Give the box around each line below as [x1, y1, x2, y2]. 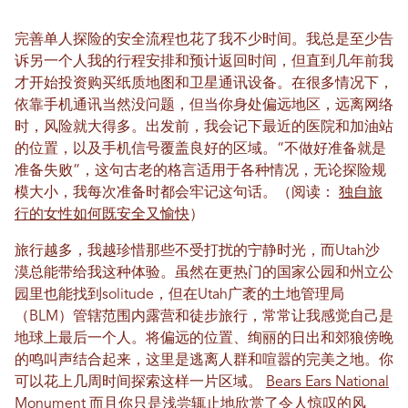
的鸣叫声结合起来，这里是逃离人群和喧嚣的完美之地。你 [15, 352, 393, 368]
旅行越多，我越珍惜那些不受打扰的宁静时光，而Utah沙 [15, 243, 380, 259]
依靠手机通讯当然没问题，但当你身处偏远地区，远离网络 [15, 97, 393, 113]
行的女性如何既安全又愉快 [15, 207, 189, 222]
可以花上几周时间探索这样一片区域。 [15, 374, 266, 390]
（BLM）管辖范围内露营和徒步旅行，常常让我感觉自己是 [15, 309, 393, 324]
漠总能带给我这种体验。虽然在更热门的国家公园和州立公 [15, 265, 393, 280]
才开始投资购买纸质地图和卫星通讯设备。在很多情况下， [15, 76, 393, 91]
